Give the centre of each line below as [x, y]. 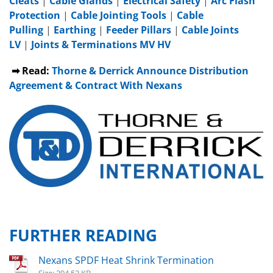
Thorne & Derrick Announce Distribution [150, 71]
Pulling [26, 30]
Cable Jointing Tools [119, 16]
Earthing [75, 30]
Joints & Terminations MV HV [101, 45]
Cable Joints [210, 30]
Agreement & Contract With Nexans [97, 86]
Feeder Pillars [139, 30]
